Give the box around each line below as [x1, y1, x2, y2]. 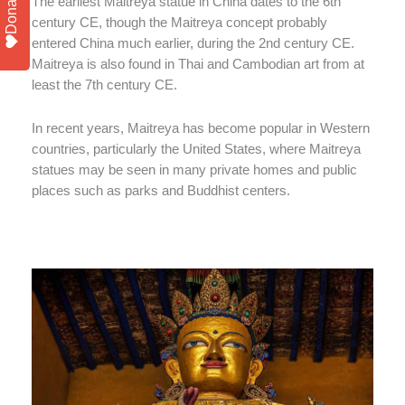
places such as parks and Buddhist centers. [32, 184, 290, 199]
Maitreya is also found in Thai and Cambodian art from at [32, 56, 364, 71]
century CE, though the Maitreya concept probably [32, 14, 327, 30]
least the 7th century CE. [32, 77, 177, 92]
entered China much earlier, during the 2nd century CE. [32, 35, 354, 51]
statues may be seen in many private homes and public [32, 163, 357, 178]
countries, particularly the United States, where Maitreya [32, 142, 361, 157]
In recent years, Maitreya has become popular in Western [32, 121, 370, 137]
